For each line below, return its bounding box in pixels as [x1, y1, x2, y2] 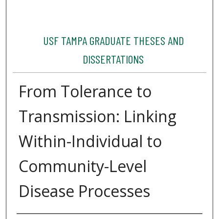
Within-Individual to [18, 131, 162, 152]
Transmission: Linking [18, 106, 176, 127]
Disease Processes [18, 180, 150, 202]
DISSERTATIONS [83, 52, 144, 66]
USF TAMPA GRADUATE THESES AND [43, 33, 184, 48]
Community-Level [18, 155, 147, 177]
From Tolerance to [18, 81, 152, 102]
